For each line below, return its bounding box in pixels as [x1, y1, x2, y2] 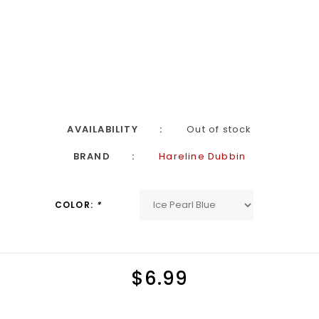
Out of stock [187, 122, 252, 136]
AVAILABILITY [67, 122, 138, 136]
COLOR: [54, 199, 97, 211]
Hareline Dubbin [159, 150, 246, 163]
